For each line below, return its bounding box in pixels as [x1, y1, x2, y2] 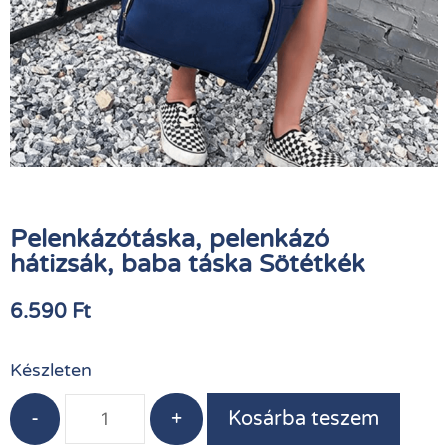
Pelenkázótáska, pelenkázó [10, 223, 329, 254]
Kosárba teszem [228, 407, 379, 432]
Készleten [10, 358, 92, 381]
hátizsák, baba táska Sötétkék [10, 248, 365, 279]
